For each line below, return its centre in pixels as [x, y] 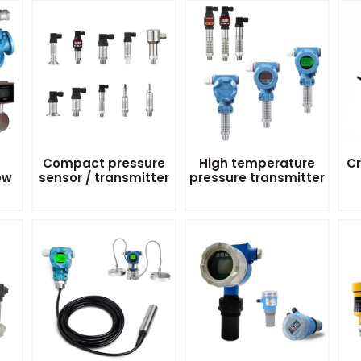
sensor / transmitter [104, 178]
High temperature [257, 164]
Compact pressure [104, 164]
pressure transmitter [257, 178]
